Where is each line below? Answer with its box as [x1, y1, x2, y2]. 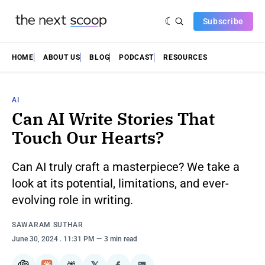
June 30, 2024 [12, 234, 60, 243]
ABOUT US [43, 53, 80, 62]
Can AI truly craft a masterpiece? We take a [12, 159, 240, 174]
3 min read [104, 234, 137, 243]
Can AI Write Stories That [12, 108, 215, 130]
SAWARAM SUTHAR [12, 220, 83, 229]
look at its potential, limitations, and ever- [12, 176, 229, 190]
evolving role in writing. [12, 192, 133, 207]
